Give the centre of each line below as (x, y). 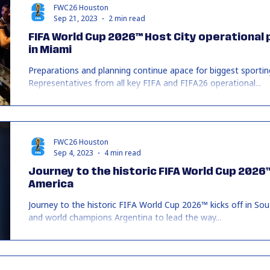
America (51, 184)
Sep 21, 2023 (76, 18)
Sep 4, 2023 (74, 153)
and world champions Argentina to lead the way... (125, 217)
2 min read (127, 18)
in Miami (50, 50)
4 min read (123, 153)
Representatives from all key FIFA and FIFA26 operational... (145, 83)
